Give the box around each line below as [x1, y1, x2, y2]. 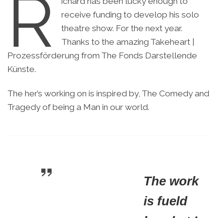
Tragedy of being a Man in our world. [7, 102, 149, 112]
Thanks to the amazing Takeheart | [61, 36, 195, 47]
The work [143, 174, 199, 189]
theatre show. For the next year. [61, 23, 182, 33]
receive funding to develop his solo [61, 9, 199, 19]
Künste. [7, 64, 36, 74]
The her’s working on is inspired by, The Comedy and [7, 88, 209, 98]
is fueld [143, 194, 187, 209]
